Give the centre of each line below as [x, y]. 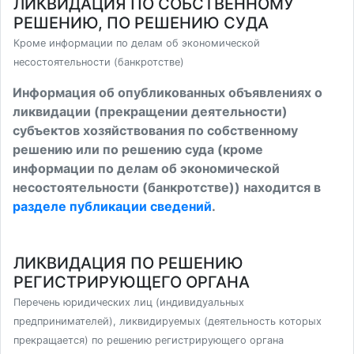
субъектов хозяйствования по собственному [155, 130]
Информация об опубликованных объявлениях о [168, 92]
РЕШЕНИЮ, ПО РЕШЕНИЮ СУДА [141, 23]
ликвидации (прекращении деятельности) [150, 111]
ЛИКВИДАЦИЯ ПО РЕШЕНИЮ [128, 263]
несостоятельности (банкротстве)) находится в [167, 187]
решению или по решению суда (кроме [138, 149]
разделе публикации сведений [112, 206]
